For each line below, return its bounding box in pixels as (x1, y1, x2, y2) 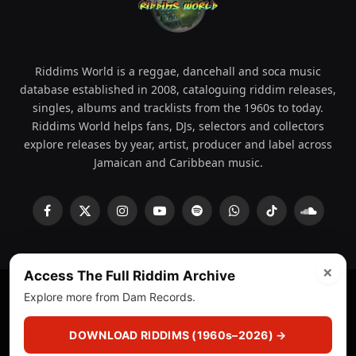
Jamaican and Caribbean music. (93, 155, 263, 171)
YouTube (158, 211, 203, 225)
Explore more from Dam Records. (24, 290, 195, 304)
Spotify (195, 211, 233, 225)
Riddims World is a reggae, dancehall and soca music (35, 64, 321, 79)
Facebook (46, 211, 98, 225)
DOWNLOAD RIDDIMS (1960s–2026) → (69, 328, 287, 342)
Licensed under (184, 302, 265, 315)
